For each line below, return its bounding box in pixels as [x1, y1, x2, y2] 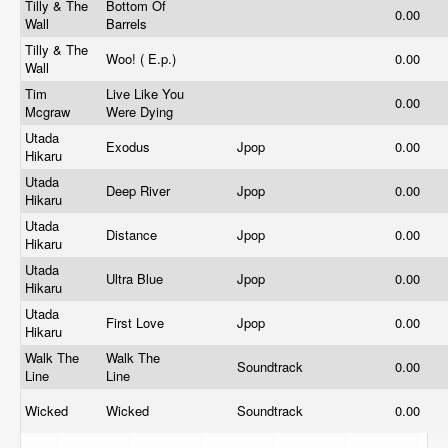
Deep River [106, 181, 174, 200]
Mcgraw [25, 102, 74, 121]
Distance [106, 225, 161, 244]
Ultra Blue [106, 269, 167, 288]
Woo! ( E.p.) [106, 49, 180, 68]
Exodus [106, 137, 154, 156]
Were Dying [106, 102, 177, 121]
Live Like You [106, 84, 184, 103]
